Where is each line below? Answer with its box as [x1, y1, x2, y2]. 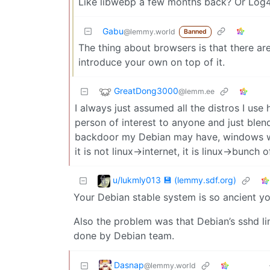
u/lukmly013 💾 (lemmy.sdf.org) [113, 175, 236, 186]
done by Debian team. [74, 229, 174, 242]
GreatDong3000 [114, 86, 178, 96]
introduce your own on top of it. [78, 55, 225, 68]
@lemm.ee [178, 87, 215, 96]
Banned [183, 28, 207, 36]
